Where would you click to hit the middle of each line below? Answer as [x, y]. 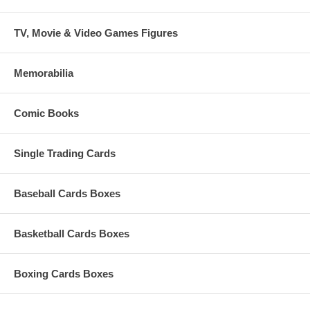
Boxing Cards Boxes [64, 273]
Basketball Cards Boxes [72, 233]
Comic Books [46, 113]
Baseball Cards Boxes [67, 193]
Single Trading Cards [65, 153]
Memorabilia [44, 73]
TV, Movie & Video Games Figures [96, 33]
